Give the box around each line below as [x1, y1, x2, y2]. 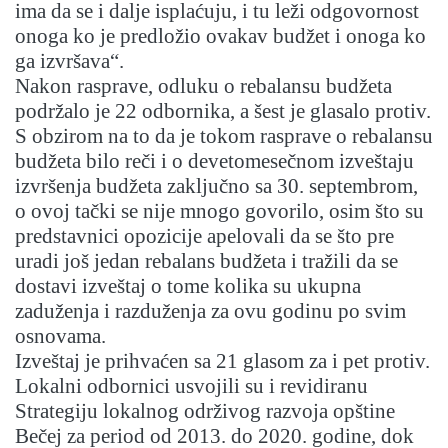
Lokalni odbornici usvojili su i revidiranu [15, 374, 368, 399]
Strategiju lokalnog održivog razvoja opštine [15, 399, 395, 424]
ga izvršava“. [15, 49, 124, 74]
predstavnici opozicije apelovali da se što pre [15, 224, 394, 249]
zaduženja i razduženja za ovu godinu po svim [15, 299, 406, 324]
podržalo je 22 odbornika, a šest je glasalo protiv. [15, 99, 431, 124]
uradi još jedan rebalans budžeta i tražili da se [15, 249, 398, 274]
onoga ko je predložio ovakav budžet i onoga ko [15, 24, 426, 49]
